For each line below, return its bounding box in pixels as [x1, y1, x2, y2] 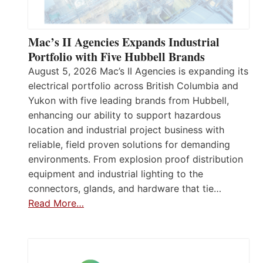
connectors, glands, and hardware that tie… [28, 182, 221, 194]
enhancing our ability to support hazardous [28, 109, 221, 121]
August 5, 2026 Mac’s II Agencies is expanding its [28, 65, 248, 77]
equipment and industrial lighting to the [28, 167, 203, 180]
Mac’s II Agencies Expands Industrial [28, 33, 220, 50]
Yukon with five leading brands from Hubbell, [28, 94, 229, 106]
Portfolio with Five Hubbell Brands [28, 48, 205, 65]
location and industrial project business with [28, 123, 224, 136]
